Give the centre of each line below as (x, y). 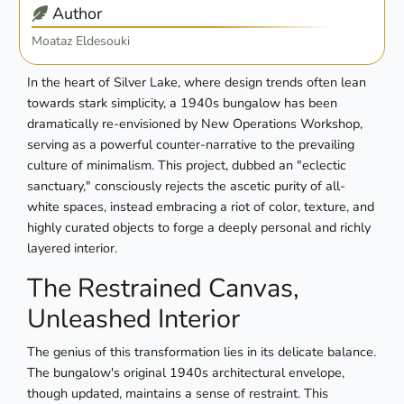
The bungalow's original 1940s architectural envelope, (186, 373)
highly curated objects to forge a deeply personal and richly (199, 228)
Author (75, 14)
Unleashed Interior (133, 319)
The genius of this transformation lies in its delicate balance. (202, 352)
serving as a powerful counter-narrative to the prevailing (191, 145)
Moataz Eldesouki (81, 41)
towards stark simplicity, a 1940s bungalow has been (182, 103)
